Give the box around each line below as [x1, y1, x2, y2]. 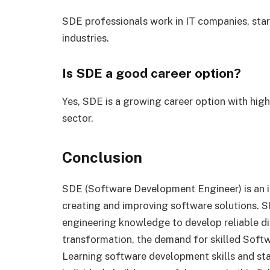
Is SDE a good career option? [62, 65, 241, 81]
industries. [62, 32, 109, 44]
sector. [62, 111, 93, 124]
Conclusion [62, 148, 142, 167]
